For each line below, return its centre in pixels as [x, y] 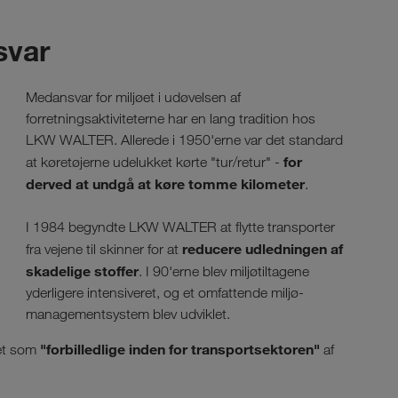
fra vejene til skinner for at [102, 250]
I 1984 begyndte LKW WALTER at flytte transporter [180, 227]
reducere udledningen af [261, 249]
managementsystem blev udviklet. [128, 314]
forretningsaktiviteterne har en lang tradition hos [171, 119]
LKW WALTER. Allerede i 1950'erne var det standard [184, 140]
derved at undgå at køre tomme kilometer [165, 184]
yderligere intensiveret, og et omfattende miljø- [165, 293]
